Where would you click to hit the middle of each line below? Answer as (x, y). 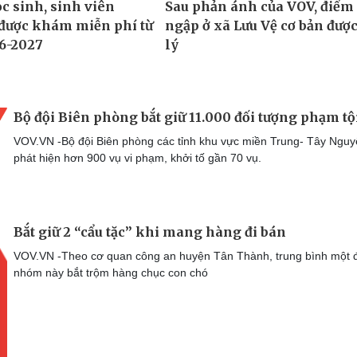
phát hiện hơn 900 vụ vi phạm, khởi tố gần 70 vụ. (137, 157)
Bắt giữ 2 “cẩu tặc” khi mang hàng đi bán (150, 232)
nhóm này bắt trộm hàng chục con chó (111, 273)
